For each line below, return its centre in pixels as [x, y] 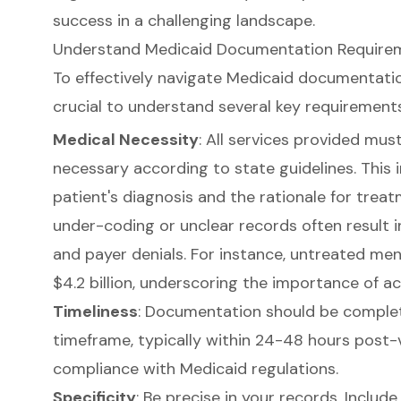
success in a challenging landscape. [183, 21]
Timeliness [95, 311]
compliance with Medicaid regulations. [195, 368]
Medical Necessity [125, 139]
